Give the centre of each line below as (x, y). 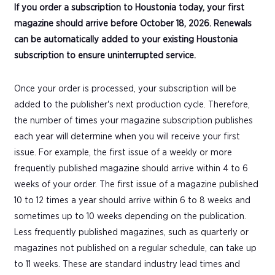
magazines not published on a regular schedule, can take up (135, 248)
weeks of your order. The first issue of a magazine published (136, 184)
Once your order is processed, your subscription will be (125, 88)
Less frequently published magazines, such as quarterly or (131, 232)
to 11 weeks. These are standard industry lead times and (127, 264)
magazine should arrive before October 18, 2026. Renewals (133, 23)
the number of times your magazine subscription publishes (134, 120)
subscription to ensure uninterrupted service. (105, 55)
